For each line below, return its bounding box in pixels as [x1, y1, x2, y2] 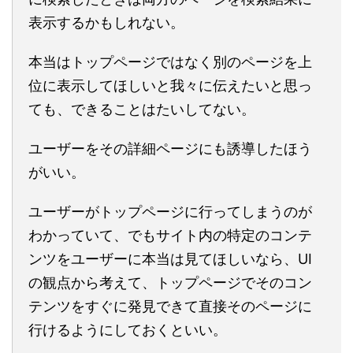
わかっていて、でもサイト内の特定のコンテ [28, 226, 312, 243]
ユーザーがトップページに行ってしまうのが [28, 203, 312, 220]
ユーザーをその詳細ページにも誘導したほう [28, 139, 312, 157]
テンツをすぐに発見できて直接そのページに [28, 297, 312, 314]
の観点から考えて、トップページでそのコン [28, 273, 312, 291]
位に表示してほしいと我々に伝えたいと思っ [28, 76, 312, 94]
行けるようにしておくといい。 [28, 321, 227, 338]
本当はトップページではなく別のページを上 [28, 53, 312, 70]
